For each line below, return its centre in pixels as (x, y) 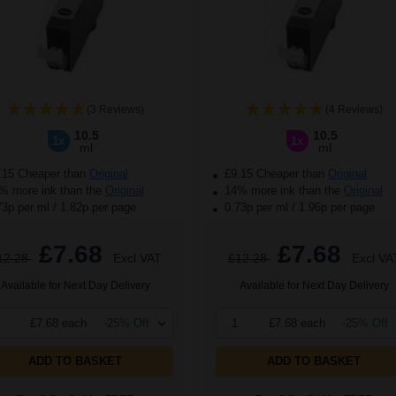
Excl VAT (137, 259)
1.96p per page (337, 208)
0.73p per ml (256, 208)
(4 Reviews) (354, 110)
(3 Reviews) (115, 110)
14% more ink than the (282, 191)
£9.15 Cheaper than (274, 174)
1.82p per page (98, 208)
